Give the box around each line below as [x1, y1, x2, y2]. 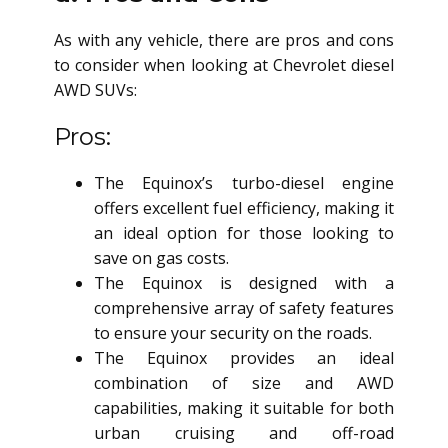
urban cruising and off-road [94, 422, 394, 445]
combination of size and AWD [94, 372, 394, 395]
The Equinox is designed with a [94, 272, 394, 295]
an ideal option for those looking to [94, 222, 394, 245]
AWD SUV [54, 79, 126, 102]
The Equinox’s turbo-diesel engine [94, 172, 394, 195]
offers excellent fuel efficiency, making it [94, 197, 394, 220]
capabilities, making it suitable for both [94, 397, 394, 420]
